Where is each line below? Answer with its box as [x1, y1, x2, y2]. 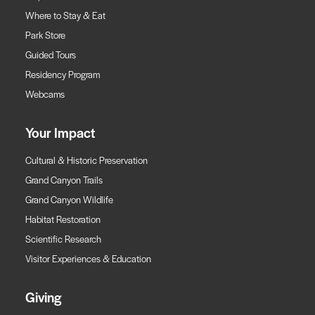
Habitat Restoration [25, 212, 101, 226]
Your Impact [25, 122, 95, 142]
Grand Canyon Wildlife [25, 192, 113, 206]
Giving [25, 287, 61, 307]
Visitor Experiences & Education [25, 251, 151, 265]
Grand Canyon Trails [25, 172, 103, 186]
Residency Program [25, 67, 100, 81]
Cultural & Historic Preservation [25, 153, 148, 167]
